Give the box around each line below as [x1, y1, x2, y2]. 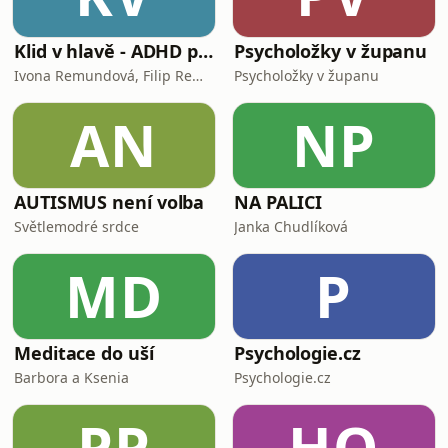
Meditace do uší [14, 341, 154, 365]
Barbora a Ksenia [14, 368, 129, 387]
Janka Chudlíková [234, 217, 348, 236]
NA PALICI [234, 190, 323, 214]
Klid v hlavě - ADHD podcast [198, 39, 214, 63]
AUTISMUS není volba [14, 190, 205, 214]
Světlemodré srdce [14, 217, 139, 236]
